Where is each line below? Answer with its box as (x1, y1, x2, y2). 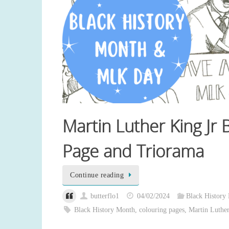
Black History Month (74, 205, 135, 214)
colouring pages (139, 205, 185, 214)
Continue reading (70, 171, 124, 179)
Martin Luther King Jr (62, 114, 217, 138)
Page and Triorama (62, 139, 204, 163)
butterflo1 (90, 192, 120, 200)
